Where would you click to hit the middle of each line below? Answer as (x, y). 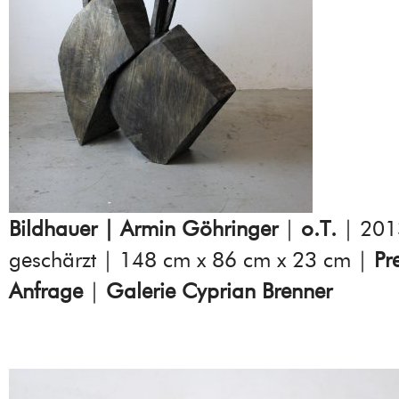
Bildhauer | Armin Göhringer (143, 229)
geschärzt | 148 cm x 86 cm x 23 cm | (191, 260)
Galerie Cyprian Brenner (219, 291)
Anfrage (46, 291)
